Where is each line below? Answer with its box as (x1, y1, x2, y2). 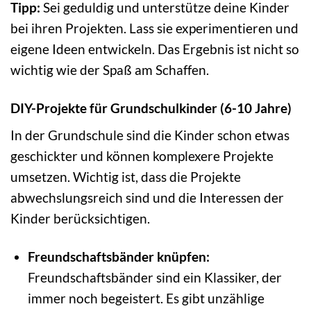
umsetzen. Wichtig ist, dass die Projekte (10, 169, 241, 185)
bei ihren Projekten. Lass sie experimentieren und (10, 19, 299, 36)
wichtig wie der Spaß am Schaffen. (10, 61, 209, 78)
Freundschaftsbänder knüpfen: (27, 249, 210, 265)
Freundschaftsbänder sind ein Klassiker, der (27, 269, 282, 286)
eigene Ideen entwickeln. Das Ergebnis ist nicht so (10, 40, 299, 57)
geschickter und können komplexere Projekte (10, 148, 274, 165)
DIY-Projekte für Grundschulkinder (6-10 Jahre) (10, 99, 292, 116)
